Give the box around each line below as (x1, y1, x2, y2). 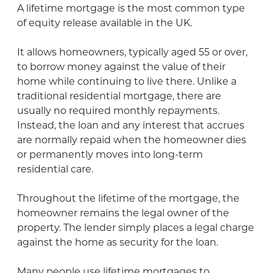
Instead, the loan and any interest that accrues (17, 119, 244, 131)
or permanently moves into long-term (17, 148, 203, 160)
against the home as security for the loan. (17, 236, 218, 248)
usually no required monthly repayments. (17, 104, 219, 116)
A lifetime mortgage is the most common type (17, 2, 245, 14)
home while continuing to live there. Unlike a (17, 75, 236, 87)
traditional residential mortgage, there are (17, 90, 221, 102)
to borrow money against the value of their (17, 60, 225, 73)
